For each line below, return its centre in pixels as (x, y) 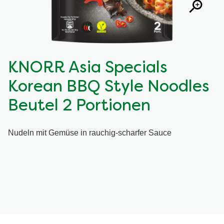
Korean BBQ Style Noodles (109, 88)
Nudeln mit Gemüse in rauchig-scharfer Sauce (91, 132)
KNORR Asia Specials (88, 69)
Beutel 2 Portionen (79, 107)
